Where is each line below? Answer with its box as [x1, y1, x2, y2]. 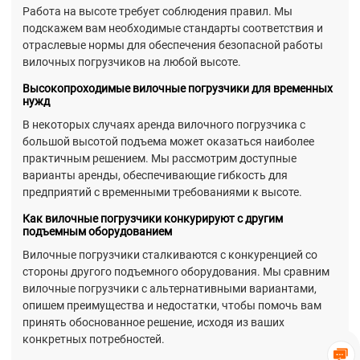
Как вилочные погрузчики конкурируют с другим [22, 212, 283, 226]
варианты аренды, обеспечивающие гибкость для [22, 169, 288, 182]
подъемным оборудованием [22, 225, 172, 239]
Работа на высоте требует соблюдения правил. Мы [22, 5, 292, 18]
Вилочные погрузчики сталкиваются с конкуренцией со [22, 248, 317, 262]
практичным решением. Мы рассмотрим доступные [22, 152, 297, 166]
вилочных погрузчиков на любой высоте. [22, 55, 241, 69]
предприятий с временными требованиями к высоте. [22, 186, 302, 199]
